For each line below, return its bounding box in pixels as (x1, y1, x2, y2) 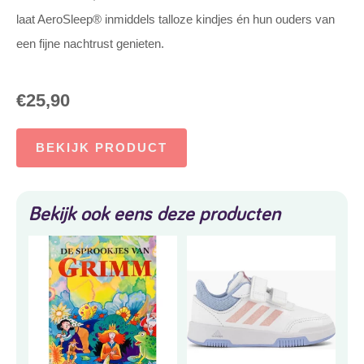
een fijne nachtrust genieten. (16, 37, 164, 50)
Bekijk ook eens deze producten (28, 200, 280, 227)
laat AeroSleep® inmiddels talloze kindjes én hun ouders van (16, 12, 335, 26)
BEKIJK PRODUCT (36, 141, 167, 154)
